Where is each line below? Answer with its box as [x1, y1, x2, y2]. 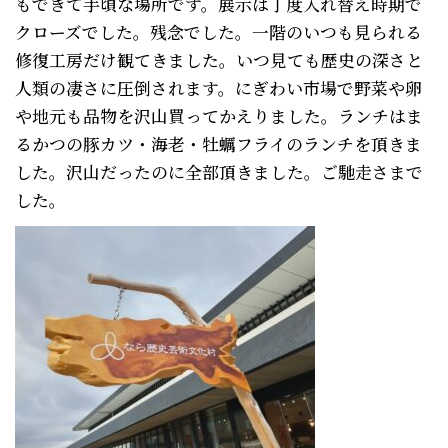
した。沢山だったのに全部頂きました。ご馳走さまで [15, 160, 423, 184]
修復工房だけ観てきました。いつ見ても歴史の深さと [15, 48, 423, 72]
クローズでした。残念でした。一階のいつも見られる [15, 20, 422, 44]
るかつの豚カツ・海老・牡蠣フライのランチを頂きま [15, 132, 422, 156]
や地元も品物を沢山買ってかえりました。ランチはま [15, 104, 423, 128]
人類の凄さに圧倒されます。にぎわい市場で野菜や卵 [15, 76, 422, 100]
